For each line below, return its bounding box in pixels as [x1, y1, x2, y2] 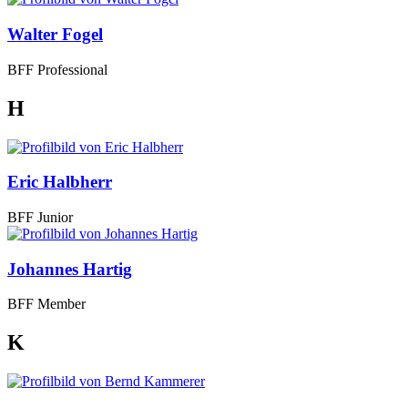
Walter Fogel [7, 25, 103, 45]
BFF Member [7, 296, 86, 312]
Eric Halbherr [7, 172, 112, 192]
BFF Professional [7, 61, 107, 77]
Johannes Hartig [7, 259, 132, 279]
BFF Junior [7, 209, 73, 225]
